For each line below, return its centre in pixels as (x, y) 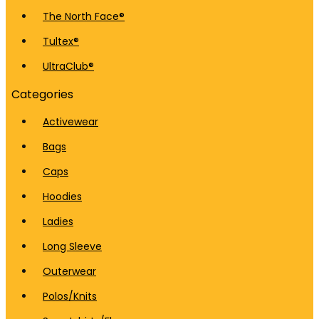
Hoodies (62, 197)
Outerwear (69, 271)
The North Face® (84, 16)
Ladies (58, 221)
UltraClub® (68, 66)
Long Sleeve (72, 246)
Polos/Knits (70, 296)
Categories (42, 94)
